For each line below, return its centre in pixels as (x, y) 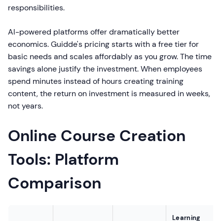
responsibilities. (36, 8)
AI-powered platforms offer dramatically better (94, 32)
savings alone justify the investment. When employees (105, 69)
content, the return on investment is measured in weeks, (109, 93)
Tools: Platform (63, 159)
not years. (25, 106)
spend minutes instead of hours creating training (96, 81)
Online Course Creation (97, 136)
